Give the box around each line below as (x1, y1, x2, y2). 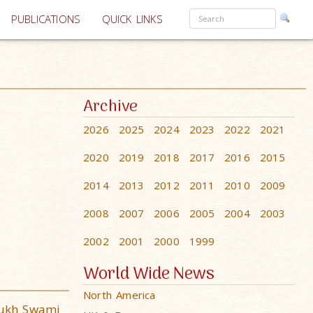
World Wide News (83, 261, 214, 288)
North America (83, 288, 156, 302)
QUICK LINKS (101, 12, 163, 27)
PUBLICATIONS (10, 12, 81, 27)
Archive (83, 94, 138, 120)
